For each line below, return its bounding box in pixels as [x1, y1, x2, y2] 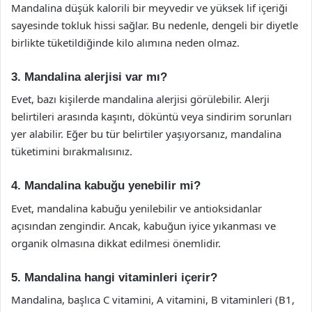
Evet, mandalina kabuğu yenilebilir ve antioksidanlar [11, 201, 262, 215]
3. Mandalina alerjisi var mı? [11, 70, 167, 84]
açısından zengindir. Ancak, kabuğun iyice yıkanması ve [11, 218, 276, 233]
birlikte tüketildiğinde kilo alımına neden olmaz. [11, 35, 240, 49]
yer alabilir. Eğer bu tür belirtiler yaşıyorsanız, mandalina [11, 127, 281, 141]
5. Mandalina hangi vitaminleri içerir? [11, 270, 217, 284]
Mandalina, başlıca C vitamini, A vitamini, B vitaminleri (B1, [11, 292, 295, 306]
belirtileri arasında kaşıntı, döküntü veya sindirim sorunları [11, 109, 292, 123]
